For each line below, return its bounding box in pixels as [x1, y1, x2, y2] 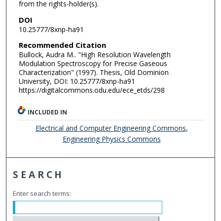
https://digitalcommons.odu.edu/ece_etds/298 [18, 85, 165, 95]
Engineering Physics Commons [62, 134, 161, 144]
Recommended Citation [18, 40, 106, 50]
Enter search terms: [13, 188, 72, 198]
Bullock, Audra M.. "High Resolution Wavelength [18, 50, 171, 60]
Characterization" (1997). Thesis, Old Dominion [18, 68, 169, 77]
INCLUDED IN [28, 108, 68, 116]
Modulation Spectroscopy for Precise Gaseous [18, 59, 167, 69]
